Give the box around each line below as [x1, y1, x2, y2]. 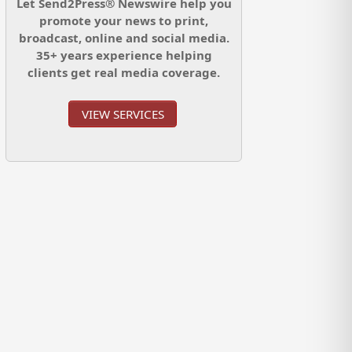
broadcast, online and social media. [18, 29, 229, 46]
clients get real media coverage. [27, 64, 221, 80]
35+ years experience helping [35, 46, 212, 63]
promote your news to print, [39, 12, 209, 28]
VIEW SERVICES [81, 105, 164, 122]
